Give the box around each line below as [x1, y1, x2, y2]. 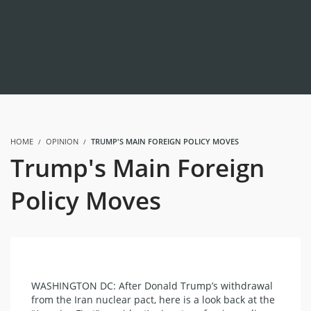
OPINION [46, 136, 78, 146]
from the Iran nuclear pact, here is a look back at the [31, 293, 275, 306]
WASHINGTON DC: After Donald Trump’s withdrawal [31, 279, 273, 292]
